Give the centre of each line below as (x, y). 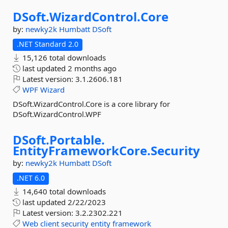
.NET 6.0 (31, 178)
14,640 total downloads (63, 191)
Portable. (77, 140)
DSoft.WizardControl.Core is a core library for (91, 104)
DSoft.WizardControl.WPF (57, 114)
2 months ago (92, 68)
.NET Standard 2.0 (48, 44)
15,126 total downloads (63, 58)
